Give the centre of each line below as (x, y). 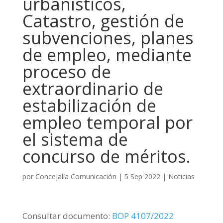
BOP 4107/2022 (143, 216)
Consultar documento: (67, 216)
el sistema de (75, 139)
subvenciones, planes (108, 38)
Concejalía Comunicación (76, 176)
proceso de (66, 72)
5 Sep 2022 (142, 176)
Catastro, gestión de (103, 21)
